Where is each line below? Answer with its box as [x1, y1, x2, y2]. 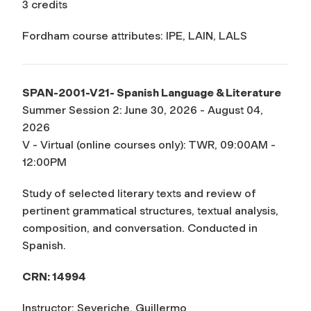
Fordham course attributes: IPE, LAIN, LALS [22, 28, 247, 42]
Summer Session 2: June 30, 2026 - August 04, [22, 103, 263, 117]
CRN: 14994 [22, 269, 86, 283]
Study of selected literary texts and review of [22, 186, 256, 200]
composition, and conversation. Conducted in [22, 221, 258, 235]
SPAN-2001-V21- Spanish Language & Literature [22, 85, 281, 99]
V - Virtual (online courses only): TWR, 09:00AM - [22, 137, 276, 151]
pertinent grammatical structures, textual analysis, [22, 203, 278, 217]
